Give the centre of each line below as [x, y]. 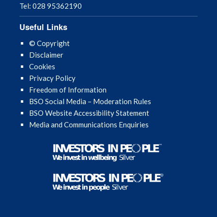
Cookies [42, 66]
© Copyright [49, 43]
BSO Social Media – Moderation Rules [90, 101]
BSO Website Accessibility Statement [89, 113]
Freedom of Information [68, 89]
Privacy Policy [52, 78]
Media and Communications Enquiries [89, 124]
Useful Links [43, 26]
